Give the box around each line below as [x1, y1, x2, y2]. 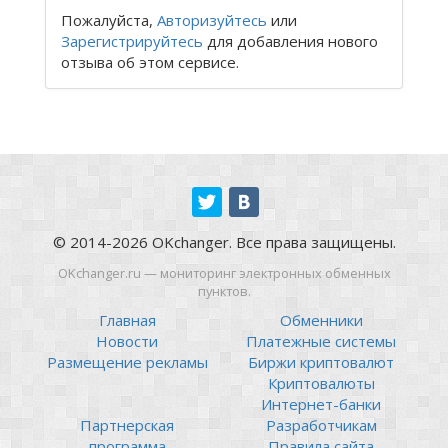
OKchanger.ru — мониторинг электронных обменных [57, 263, 391, 282]
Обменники [279, 310, 363, 331]
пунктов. [197, 281, 251, 300]
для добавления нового [203, 31, 378, 52]
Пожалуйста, [61, 10, 157, 31]
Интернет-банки [261, 394, 381, 415]
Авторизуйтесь [157, 10, 267, 31]
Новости [96, 331, 158, 352]
